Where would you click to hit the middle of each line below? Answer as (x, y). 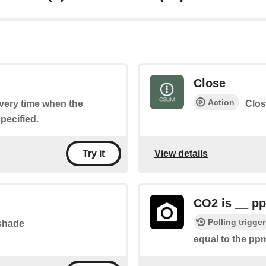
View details (181, 153)
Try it (94, 154)
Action (221, 102)
